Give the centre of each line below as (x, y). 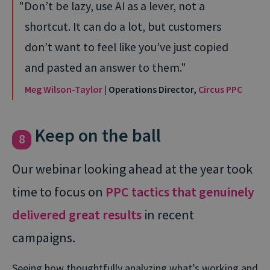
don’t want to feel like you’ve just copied (127, 47)
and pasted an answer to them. (103, 67)
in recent (168, 214)
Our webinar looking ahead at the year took (132, 168)
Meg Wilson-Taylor (64, 89)
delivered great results (77, 214)
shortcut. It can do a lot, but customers (123, 26)
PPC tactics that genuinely (180, 191)
